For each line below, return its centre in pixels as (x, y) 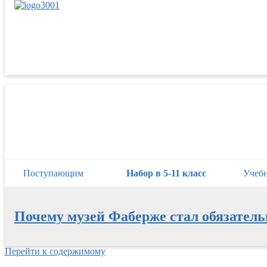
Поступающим (53, 173)
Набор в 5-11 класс (166, 173)
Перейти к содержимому (55, 251)
